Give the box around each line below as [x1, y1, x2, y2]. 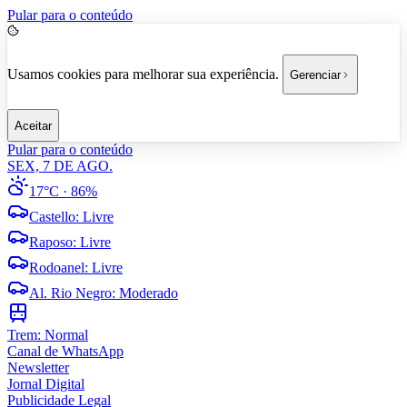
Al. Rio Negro [29, 285, 112, 301]
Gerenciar [290, 67, 341, 82]
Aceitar [15, 118, 52, 133]
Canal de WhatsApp [7, 343, 124, 359]
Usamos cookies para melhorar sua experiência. [7, 65, 279, 82]
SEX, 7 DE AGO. [7, 158, 113, 174]
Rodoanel [29, 260, 84, 275]
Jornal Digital [7, 376, 84, 392]
